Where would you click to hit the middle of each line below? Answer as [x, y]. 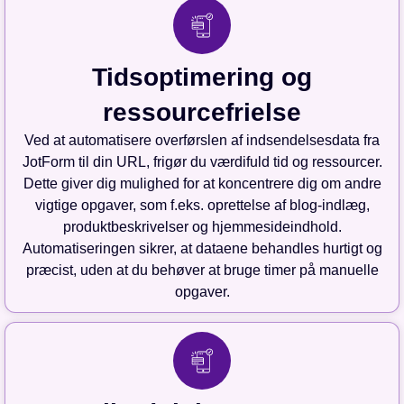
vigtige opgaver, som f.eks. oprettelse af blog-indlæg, [202, 206]
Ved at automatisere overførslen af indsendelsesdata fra [202, 141]
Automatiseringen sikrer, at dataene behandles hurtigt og [202, 249]
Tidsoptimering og [202, 78]
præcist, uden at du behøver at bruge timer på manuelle [202, 271]
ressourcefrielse [202, 113]
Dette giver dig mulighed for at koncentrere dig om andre [202, 184]
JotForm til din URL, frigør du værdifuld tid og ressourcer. [202, 162]
